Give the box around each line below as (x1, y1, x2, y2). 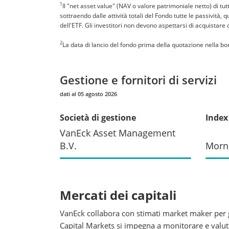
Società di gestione (60, 111, 136, 123)
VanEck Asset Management (60, 126, 175, 139)
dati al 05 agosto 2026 (60, 89, 117, 98)
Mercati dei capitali (60, 186, 176, 203)
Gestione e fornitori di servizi (60, 72, 217, 87)
